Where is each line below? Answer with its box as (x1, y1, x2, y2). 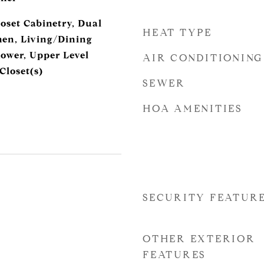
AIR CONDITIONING (143, 52, 263, 64)
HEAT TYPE (143, 27, 212, 39)
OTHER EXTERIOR (143, 233, 256, 245)
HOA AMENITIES (143, 103, 242, 115)
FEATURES (143, 249, 206, 261)
